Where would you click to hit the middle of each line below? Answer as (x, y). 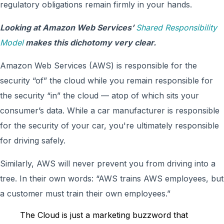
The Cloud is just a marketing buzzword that (104, 215)
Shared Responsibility (176, 27)
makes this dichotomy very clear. (90, 42)
